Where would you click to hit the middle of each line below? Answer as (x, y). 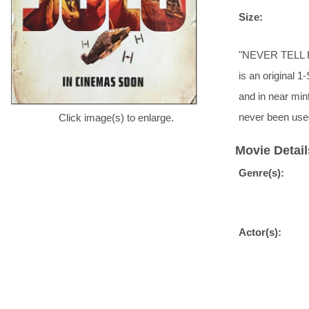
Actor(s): (260, 232)
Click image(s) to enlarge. (116, 118)
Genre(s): (261, 172)
